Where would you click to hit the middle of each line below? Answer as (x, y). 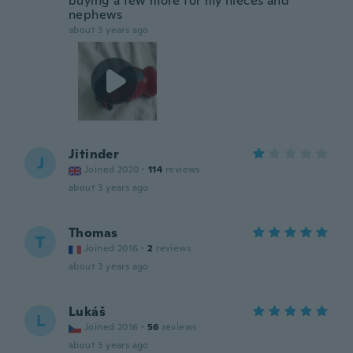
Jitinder (94, 154)
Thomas (93, 233)
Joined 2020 (112, 169)
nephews (96, 15)
